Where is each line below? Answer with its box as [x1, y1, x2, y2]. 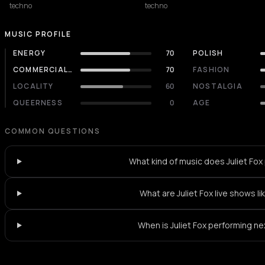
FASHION [193, 64, 230, 75]
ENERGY [13, 48, 46, 58]
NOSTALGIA [193, 81, 243, 91]
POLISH [193, 48, 224, 58]
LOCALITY [13, 81, 54, 91]
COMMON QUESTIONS [5, 126, 101, 136]
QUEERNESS [13, 98, 63, 108]
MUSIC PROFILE [5, 29, 72, 39]
